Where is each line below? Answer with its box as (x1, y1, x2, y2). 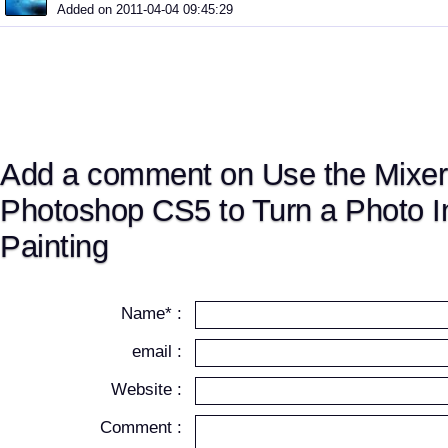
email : (132, 342, 183, 361)
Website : (111, 380, 183, 399)
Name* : (121, 304, 183, 323)
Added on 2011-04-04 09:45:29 (57, 2, 233, 17)
